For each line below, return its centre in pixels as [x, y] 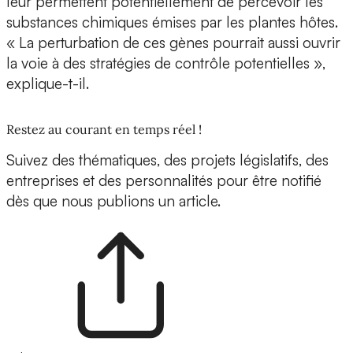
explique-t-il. [50, 84]
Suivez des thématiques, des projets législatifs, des [167, 160]
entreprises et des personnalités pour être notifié [164, 181]
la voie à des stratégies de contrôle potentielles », [166, 63]
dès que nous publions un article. [113, 201]
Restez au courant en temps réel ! [104, 130]
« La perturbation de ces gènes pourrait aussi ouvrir [173, 43]
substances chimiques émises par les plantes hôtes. [172, 22]
